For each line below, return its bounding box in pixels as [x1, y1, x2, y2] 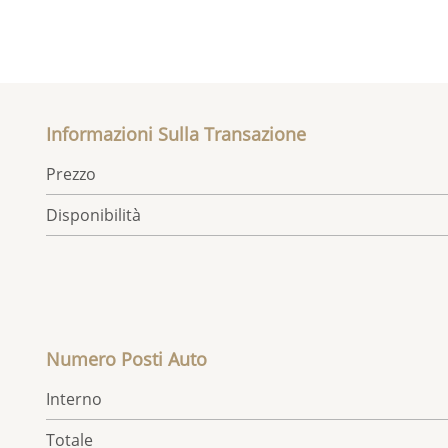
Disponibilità [46, 204, 142, 227]
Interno [46, 388, 103, 411]
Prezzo [46, 163, 97, 186]
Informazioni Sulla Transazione [46, 122, 307, 147]
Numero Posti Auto [46, 347, 208, 372]
